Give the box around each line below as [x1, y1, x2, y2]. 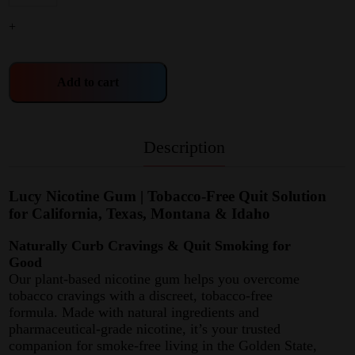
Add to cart [57, 75, 120, 90]
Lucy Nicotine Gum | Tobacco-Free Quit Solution [9, 188, 327, 205]
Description [143, 137, 225, 158]
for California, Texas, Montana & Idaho [9, 205, 271, 223]
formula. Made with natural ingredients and [9, 304, 260, 320]
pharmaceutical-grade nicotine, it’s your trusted [9, 321, 281, 337]
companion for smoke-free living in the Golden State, [9, 338, 318, 353]
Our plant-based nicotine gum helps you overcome [9, 271, 300, 287]
